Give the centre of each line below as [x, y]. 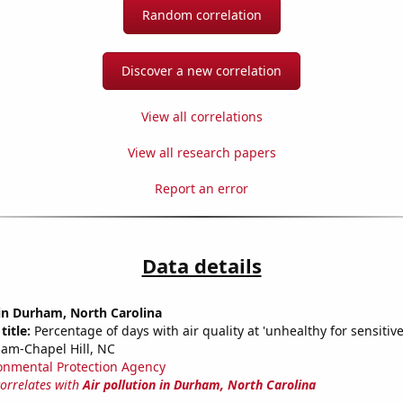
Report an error [201, 189]
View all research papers [201, 153]
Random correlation [201, 15]
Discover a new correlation [201, 71]
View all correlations [201, 117]
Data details [201, 266]
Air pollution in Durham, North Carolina [199, 385]
